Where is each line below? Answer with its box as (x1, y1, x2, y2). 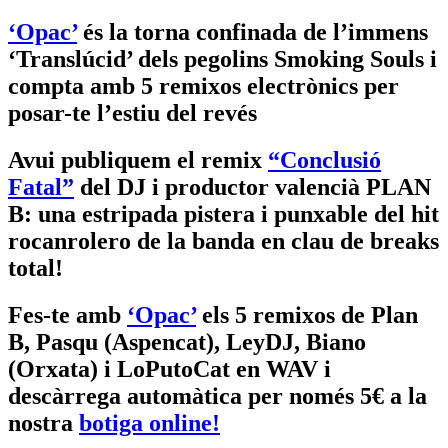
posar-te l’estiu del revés (8, 99, 257, 126)
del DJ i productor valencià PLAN (74, 173, 431, 200)
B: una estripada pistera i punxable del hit (8, 200, 439, 227)
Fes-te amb (8, 301, 127, 328)
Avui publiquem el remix (8, 146, 268, 173)
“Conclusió (268, 146, 381, 173)
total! (8, 254, 63, 281)
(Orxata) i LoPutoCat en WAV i (8, 355, 331, 382)
